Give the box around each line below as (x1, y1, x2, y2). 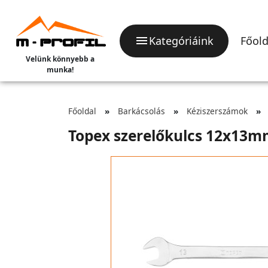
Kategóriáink (149, 33, 214, 48)
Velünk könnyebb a (25, 54, 95, 64)
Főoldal (68, 105, 96, 117)
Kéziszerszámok (187, 105, 248, 117)
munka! (46, 65, 74, 75)
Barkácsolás (118, 105, 165, 117)
